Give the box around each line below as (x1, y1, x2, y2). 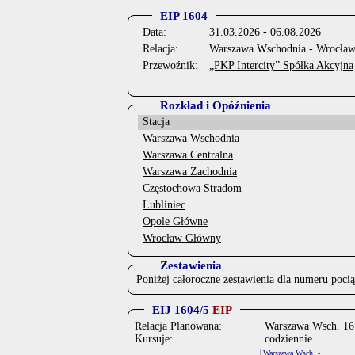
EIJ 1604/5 (152, 303, 209, 316)
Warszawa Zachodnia (143, 166, 237, 177)
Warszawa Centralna (143, 149, 233, 161)
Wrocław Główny (143, 232, 221, 244)
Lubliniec (143, 199, 185, 211)
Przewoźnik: (143, 59, 198, 71)
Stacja (143, 116, 170, 128)
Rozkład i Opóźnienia (160, 99, 271, 112)
